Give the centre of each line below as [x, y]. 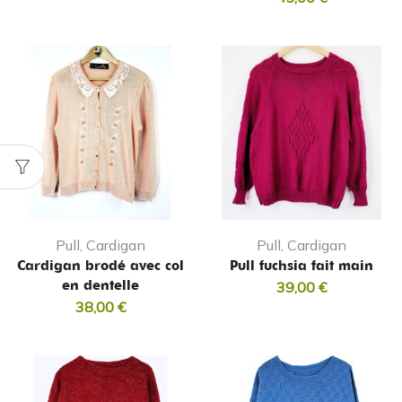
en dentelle [100, 286]
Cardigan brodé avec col [100, 266]
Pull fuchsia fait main [301, 266]
